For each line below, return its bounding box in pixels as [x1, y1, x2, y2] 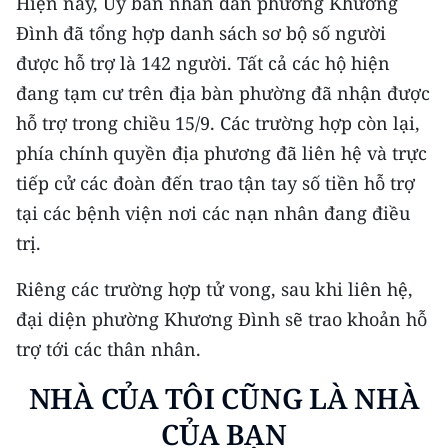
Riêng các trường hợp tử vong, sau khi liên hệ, [16, 277, 413, 302]
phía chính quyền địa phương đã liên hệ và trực [16, 141, 427, 166]
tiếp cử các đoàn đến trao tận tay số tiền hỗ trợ [16, 171, 415, 196]
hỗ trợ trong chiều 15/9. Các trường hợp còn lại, [16, 111, 420, 136]
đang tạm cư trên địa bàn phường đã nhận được [16, 81, 430, 106]
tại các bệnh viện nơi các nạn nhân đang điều [16, 201, 410, 226]
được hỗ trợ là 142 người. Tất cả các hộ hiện [16, 51, 390, 76]
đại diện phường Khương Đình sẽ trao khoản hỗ [16, 307, 427, 332]
